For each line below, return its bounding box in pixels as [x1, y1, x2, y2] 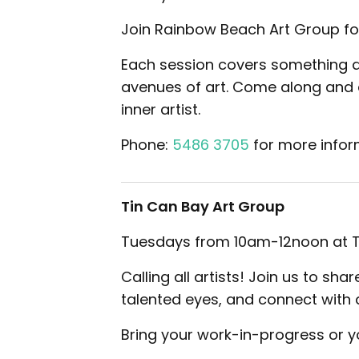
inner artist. [121, 99, 200, 119]
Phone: [121, 135, 172, 155]
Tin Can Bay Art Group [121, 196, 284, 216]
